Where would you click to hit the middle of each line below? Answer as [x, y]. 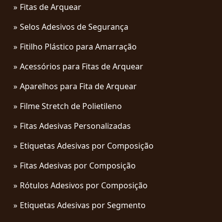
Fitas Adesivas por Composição [78, 165]
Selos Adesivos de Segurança [74, 27]
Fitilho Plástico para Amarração [78, 46]
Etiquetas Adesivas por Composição [87, 145]
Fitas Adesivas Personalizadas [75, 126]
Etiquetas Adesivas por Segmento [83, 205]
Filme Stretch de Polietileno [71, 106]
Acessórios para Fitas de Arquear [82, 66]
